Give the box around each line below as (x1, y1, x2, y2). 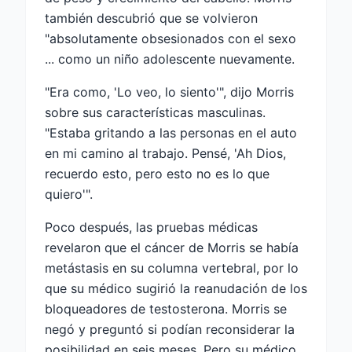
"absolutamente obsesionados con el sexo (45, 30, 296, 46)
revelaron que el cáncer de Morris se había (45, 239, 299, 255)
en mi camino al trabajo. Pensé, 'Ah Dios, (45, 145, 286, 161)
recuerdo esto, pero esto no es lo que (45, 165, 269, 181)
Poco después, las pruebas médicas (45, 218, 258, 235)
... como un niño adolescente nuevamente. (45, 50, 295, 67)
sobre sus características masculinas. (45, 104, 266, 120)
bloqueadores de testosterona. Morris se (45, 300, 287, 317)
